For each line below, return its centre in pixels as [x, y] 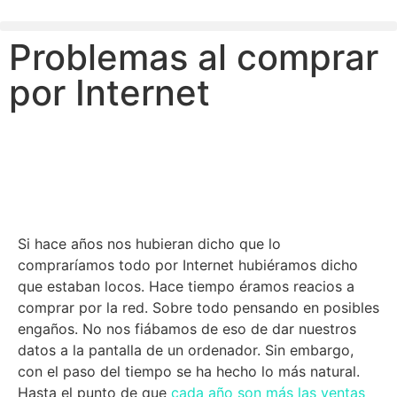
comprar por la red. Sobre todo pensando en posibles [198, 307]
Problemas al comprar [194, 57]
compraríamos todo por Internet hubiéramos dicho [188, 265]
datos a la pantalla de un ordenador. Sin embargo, [186, 350]
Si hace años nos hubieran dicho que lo [149, 244]
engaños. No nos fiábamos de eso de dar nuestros [187, 329]
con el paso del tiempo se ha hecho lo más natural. [189, 371]
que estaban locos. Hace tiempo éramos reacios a [186, 286]
